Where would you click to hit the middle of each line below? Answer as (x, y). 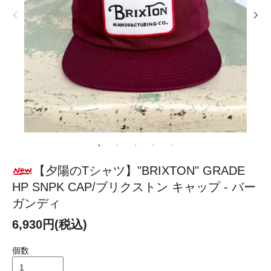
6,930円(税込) (50, 224)
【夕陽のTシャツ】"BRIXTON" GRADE (139, 170)
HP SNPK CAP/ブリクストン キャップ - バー (134, 187)
